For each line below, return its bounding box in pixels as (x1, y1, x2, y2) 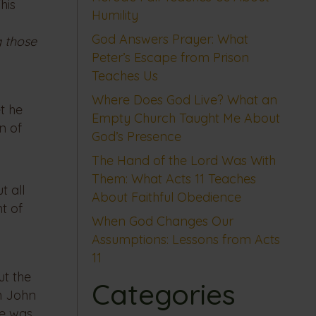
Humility (91, 7, 138, 24)
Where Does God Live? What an (91, 92, 277, 109)
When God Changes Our (91, 213, 233, 230)
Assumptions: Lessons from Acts (91, 231, 280, 248)
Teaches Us (91, 68, 158, 85)
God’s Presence (91, 128, 181, 145)
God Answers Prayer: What (91, 31, 248, 48)
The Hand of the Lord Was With (91, 152, 276, 169)
